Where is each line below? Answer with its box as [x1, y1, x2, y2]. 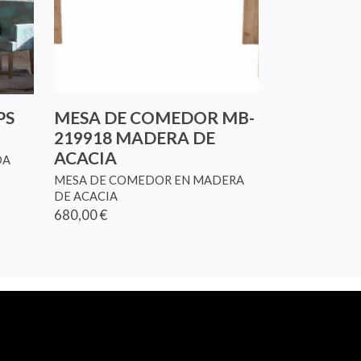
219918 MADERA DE [54, 127, 216, 148]
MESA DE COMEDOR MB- [54, 107, 255, 128]
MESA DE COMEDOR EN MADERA [54, 172, 245, 187]
